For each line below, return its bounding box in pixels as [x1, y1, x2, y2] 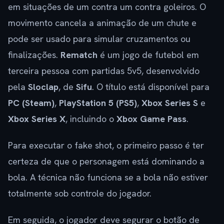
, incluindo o [65, 113, 116, 125]
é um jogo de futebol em [97, 49, 199, 61]
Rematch [60, 49, 97, 61]
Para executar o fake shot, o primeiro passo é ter [8, 139, 204, 151]
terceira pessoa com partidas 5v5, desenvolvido [8, 65, 199, 77]
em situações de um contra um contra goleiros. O [8, 1, 206, 13]
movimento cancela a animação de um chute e [8, 17, 196, 29]
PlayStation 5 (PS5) [59, 97, 137, 109]
